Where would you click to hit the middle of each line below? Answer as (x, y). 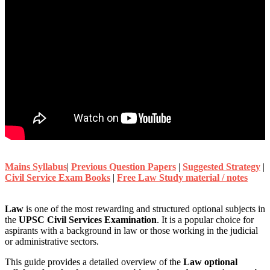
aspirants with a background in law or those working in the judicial (131, 230)
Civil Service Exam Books (58, 177)
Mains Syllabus (36, 166)
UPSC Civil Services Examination (88, 219)
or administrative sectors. (52, 241)
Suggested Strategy (221, 166)
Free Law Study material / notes (182, 177)
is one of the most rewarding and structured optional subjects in (144, 209)
